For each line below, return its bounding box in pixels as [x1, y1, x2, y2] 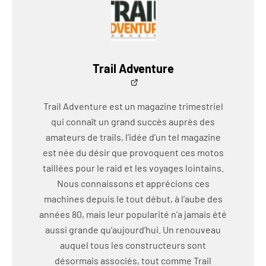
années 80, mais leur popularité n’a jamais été [39, 208, 227, 220]
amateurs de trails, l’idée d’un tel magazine [45, 131, 221, 142]
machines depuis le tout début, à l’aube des [43, 193, 223, 204]
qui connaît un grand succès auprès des [51, 116, 215, 127]
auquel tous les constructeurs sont [60, 239, 206, 251]
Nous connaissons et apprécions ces [56, 178, 210, 189]
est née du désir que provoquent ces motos [42, 147, 224, 158]
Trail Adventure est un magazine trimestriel [43, 100, 223, 112]
